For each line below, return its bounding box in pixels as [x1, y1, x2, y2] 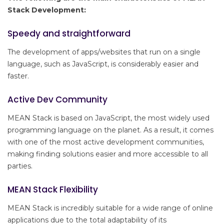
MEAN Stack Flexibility [7, 183, 98, 196]
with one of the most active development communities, [7, 137, 204, 147]
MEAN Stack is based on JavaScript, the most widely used [7, 113, 209, 123]
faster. [7, 71, 29, 81]
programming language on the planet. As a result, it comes [7, 125, 213, 135]
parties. [7, 161, 32, 171]
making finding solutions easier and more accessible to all [7, 149, 208, 159]
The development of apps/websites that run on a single [7, 47, 200, 57]
